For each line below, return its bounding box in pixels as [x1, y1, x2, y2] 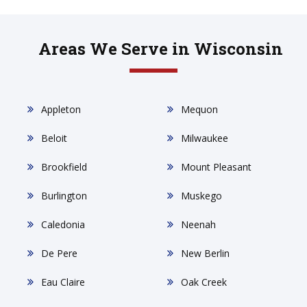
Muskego [180, 188, 222, 202]
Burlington [41, 188, 87, 202]
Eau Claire [41, 275, 85, 288]
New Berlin [180, 246, 230, 260]
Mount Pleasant [180, 160, 251, 173]
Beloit [41, 131, 67, 145]
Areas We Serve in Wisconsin [38, 37, 283, 60]
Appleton [41, 102, 81, 116]
